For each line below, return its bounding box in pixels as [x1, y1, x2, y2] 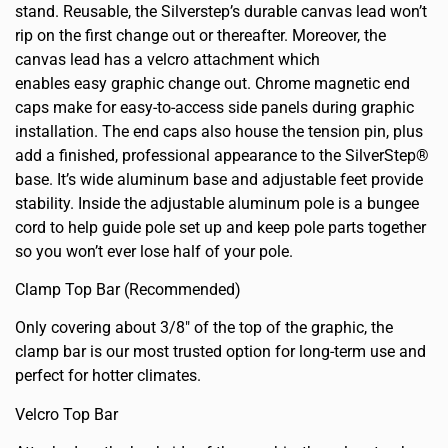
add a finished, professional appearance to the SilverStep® [15, 145, 429, 165]
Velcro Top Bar [15, 404, 118, 424]
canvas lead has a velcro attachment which [15, 49, 320, 69]
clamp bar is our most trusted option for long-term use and [15, 342, 426, 362]
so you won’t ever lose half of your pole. [15, 241, 293, 261]
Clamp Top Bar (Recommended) [15, 280, 241, 300]
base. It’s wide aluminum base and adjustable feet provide [15, 169, 423, 189]
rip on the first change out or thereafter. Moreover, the [15, 25, 386, 45]
